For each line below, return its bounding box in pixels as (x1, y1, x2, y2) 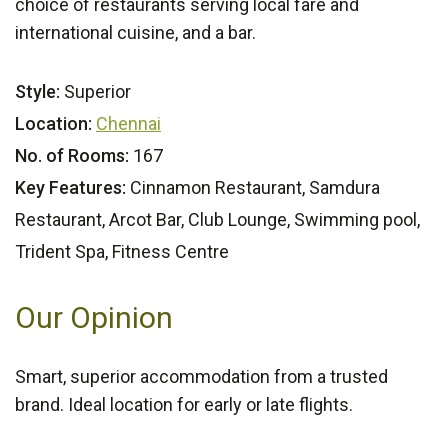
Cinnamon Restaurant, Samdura (126, 177, 380, 199)
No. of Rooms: (15, 145, 129, 167)
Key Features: (15, 177, 126, 199)
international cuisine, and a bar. (15, 22, 256, 44)
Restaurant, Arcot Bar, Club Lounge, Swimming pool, (15, 209, 420, 231)
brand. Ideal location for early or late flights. (15, 394, 357, 416)
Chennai (96, 113, 161, 135)
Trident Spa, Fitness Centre (15, 241, 229, 263)
